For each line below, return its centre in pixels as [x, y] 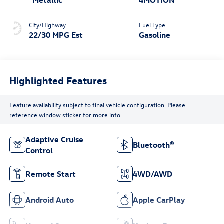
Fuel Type [152, 24]
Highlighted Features [58, 80]
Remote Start [50, 174]
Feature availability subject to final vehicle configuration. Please [97, 105]
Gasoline [155, 35]
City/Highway [47, 24]
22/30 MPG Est [56, 35]
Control [39, 151]
